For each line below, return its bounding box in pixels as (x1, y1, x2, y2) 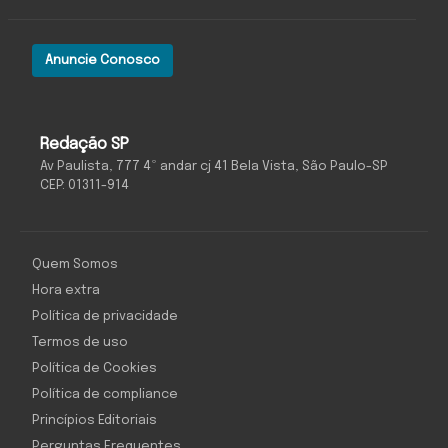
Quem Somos (32, 258, 118, 272)
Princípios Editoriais (32, 414, 157, 428)
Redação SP (40, 136, 129, 154)
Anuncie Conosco (45, 54, 160, 68)
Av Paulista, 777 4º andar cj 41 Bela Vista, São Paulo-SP (40, 160, 388, 174)
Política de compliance (32, 388, 178, 402)
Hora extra (32, 284, 100, 298)
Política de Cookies (32, 362, 157, 376)
